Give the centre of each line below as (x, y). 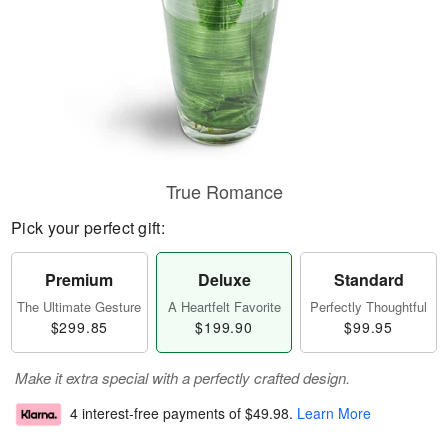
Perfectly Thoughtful (369, 306)
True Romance (224, 191)
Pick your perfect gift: (88, 227)
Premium (79, 279)
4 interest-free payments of (157, 413)
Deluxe (224, 279)
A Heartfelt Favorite (224, 306)
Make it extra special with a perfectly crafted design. (182, 377)
